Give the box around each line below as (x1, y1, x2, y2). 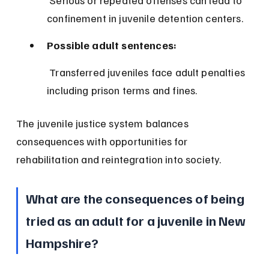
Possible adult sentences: (47, 38, 177, 52)
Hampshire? (26, 234, 98, 252)
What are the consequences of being (26, 190, 247, 207)
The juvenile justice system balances (16, 116, 191, 130)
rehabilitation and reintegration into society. (16, 153, 222, 166)
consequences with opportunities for (16, 134, 190, 148)
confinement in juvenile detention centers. (47, 11, 243, 25)
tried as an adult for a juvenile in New (26, 212, 249, 229)
